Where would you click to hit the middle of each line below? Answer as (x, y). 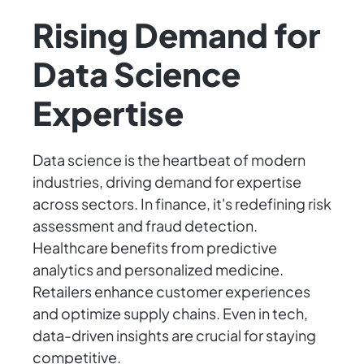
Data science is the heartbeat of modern (169, 160)
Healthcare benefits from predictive (155, 248)
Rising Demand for (176, 35)
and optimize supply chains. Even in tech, (170, 314)
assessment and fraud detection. (145, 226)
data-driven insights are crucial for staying (174, 336)
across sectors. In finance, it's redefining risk (182, 204)
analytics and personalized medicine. (158, 270)
